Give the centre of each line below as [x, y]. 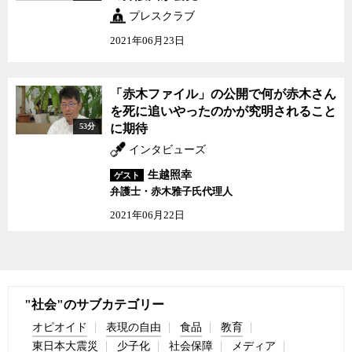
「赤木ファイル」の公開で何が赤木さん [223, 94]
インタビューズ [166, 150]
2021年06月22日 [147, 215]
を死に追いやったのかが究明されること [223, 111]
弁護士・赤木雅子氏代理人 [171, 191]
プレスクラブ [160, 16]
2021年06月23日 [147, 40]
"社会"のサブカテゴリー [94, 304]
